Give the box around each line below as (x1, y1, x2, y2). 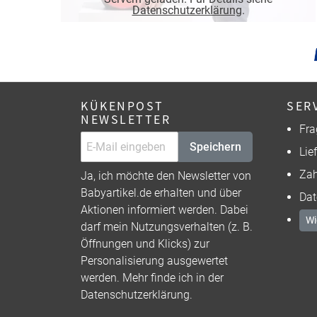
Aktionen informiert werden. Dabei (81, 203, 248, 217)
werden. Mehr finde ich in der (81, 271, 224, 285)
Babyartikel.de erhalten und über (81, 186, 241, 200)
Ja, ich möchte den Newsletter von (81, 169, 251, 183)
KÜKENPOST (81, 97, 164, 115)
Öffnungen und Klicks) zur (81, 237, 209, 251)
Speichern (190, 139, 241, 154)
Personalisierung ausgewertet (81, 254, 228, 268)
